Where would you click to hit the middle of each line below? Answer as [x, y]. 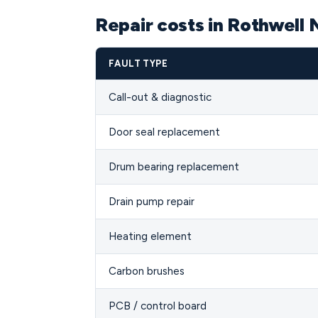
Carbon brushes [147, 271]
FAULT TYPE [138, 64]
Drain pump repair [152, 202]
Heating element [150, 236]
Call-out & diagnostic [160, 97]
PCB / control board [158, 306]
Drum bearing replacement [174, 167]
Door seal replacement [164, 132]
